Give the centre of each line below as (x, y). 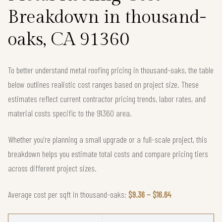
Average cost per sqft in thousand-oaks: (68, 194)
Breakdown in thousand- (107, 17)
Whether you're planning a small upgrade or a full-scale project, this (108, 139)
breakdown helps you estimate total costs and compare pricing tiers (108, 153)
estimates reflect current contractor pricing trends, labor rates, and (107, 98)
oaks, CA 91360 (69, 39)
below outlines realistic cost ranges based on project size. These (103, 84)
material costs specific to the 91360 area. (70, 113)
